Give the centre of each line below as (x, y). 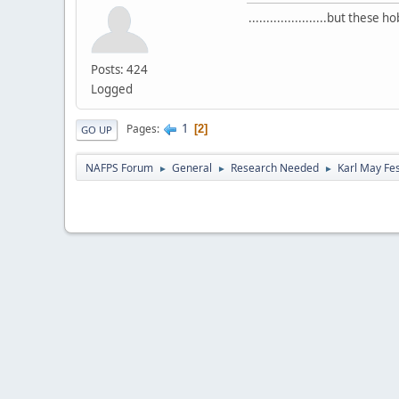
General (192, 167)
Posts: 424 (119, 69)
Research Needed (275, 167)
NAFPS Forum (119, 167)
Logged (112, 89)
